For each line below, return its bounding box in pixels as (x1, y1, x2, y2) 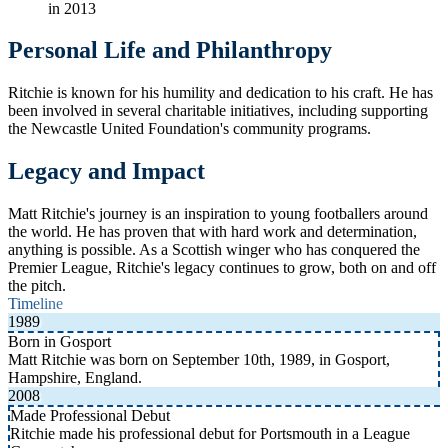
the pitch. (8, 277, 66, 295)
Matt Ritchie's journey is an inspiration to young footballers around (8, 205, 428, 223)
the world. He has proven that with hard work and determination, (8, 223, 417, 241)
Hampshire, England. (8, 369, 142, 387)
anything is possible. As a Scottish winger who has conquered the (8, 241, 420, 259)
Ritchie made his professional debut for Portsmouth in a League (10, 425, 410, 443)
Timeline (8, 295, 63, 313)
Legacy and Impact (8, 158, 205, 185)
